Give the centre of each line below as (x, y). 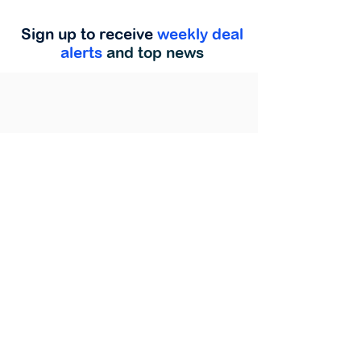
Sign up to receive (87, 34)
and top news (155, 52)
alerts (83, 52)
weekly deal (200, 34)
